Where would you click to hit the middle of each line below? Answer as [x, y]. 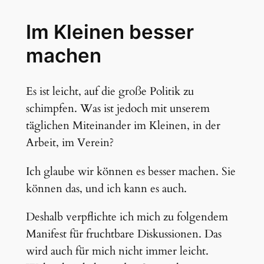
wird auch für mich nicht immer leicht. [117, 251]
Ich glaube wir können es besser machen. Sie [131, 171]
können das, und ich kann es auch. [106, 188]
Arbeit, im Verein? [70, 143]
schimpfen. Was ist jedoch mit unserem [118, 109]
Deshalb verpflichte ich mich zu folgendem [127, 217]
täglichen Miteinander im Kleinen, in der [123, 126]
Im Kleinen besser [110, 32]
